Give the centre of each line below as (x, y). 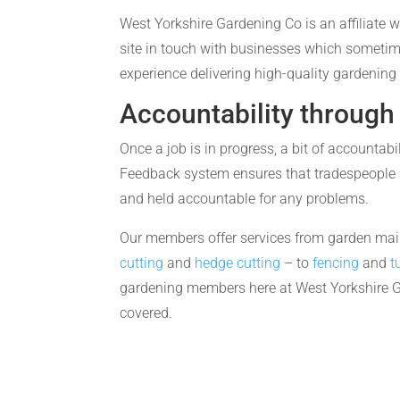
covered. (146, 312)
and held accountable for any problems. (246, 198)
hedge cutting (238, 262)
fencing (336, 262)
